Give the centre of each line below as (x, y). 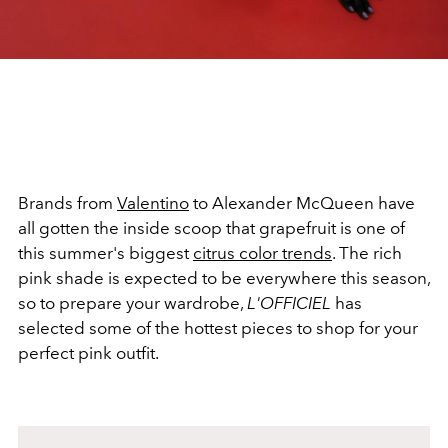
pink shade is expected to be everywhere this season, (224, 277)
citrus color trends (262, 252)
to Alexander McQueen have (302, 202)
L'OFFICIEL (289, 302)
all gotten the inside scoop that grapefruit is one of (211, 227)
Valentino (153, 202)
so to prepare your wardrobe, (132, 302)
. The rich (367, 252)
